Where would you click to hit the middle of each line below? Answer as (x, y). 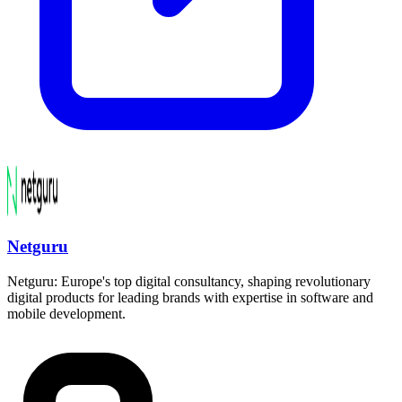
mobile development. (66, 313)
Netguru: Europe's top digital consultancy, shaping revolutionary (189, 281)
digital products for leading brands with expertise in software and (190, 297)
